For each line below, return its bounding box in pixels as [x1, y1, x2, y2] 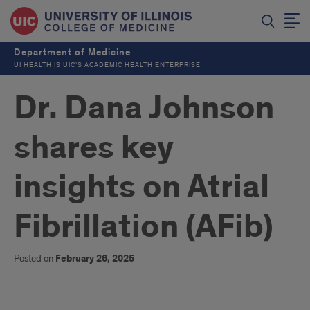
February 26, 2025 [55, 253, 134, 265]
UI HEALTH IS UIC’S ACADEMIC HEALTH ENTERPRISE [14, 61, 201, 69]
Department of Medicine [14, 46, 131, 58]
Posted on [14, 253, 55, 264]
